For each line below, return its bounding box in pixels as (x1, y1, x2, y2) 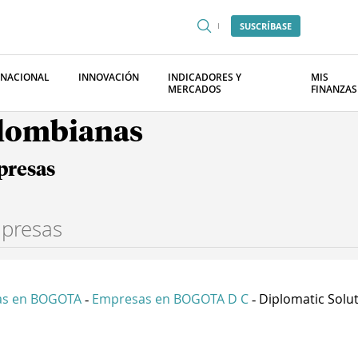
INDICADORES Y (168, 70, 241, 84)
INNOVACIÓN (78, 70, 139, 84)
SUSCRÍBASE (240, 20, 292, 32)
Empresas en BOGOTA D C (92, 290, 249, 308)
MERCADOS (168, 82, 221, 96)
